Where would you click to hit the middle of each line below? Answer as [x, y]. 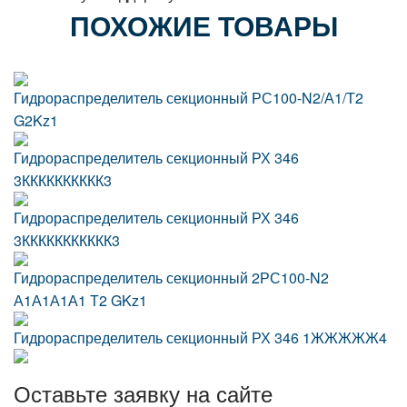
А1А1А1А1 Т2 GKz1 [80, 300]
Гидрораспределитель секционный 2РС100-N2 [171, 278]
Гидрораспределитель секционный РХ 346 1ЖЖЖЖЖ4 [200, 338]
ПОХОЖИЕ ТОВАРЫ [203, 25]
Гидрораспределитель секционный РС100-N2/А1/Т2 [189, 98]
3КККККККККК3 [63, 180]
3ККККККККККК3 [67, 240]
